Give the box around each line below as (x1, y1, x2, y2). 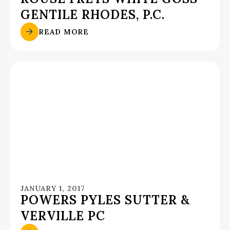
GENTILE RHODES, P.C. (21, 7, 165, 23)
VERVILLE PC (21, 207, 105, 224)
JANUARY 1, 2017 (21, 183, 85, 193)
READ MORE (39, 27, 89, 36)
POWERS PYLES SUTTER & (21, 191, 190, 208)
